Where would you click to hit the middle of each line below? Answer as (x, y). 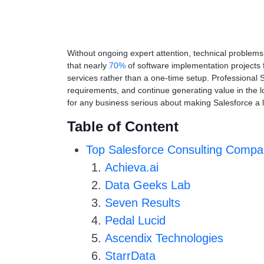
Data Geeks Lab (148, 185)
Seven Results (143, 203)
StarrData (130, 256)
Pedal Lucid (135, 220)
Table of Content (123, 126)
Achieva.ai (132, 167)
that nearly (88, 65)
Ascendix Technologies (164, 238)
